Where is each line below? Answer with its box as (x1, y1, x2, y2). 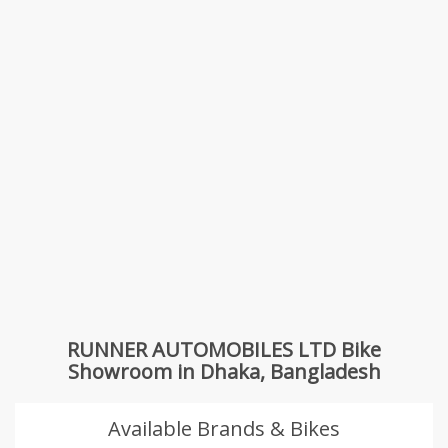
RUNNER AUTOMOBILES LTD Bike (67, 336, 381, 364)
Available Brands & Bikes (108, 415, 340, 443)
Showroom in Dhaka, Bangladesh (67, 358, 381, 386)
